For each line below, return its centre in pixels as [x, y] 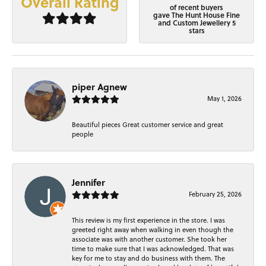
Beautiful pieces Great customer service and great [148, 125]
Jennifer [88, 183]
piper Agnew [99, 87]
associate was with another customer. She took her [149, 240]
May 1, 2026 [224, 99]
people [83, 134]
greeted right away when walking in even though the [153, 230]
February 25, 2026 [215, 194]
